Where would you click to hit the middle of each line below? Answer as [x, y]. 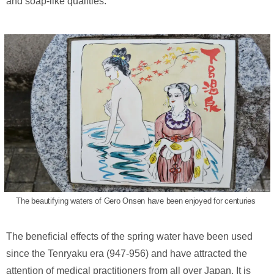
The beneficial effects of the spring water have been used [129, 236]
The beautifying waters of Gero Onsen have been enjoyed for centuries [137, 201]
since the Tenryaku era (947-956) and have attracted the [127, 253]
